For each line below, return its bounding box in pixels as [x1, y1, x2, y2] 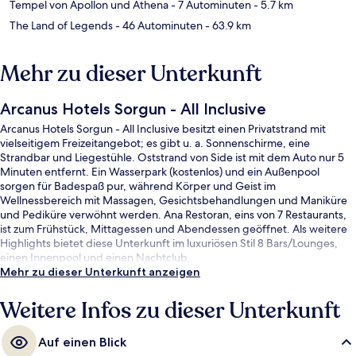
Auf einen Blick [38, 334, 126, 350]
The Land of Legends [10, 17, 113, 33]
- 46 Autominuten [113, 17, 203, 33]
